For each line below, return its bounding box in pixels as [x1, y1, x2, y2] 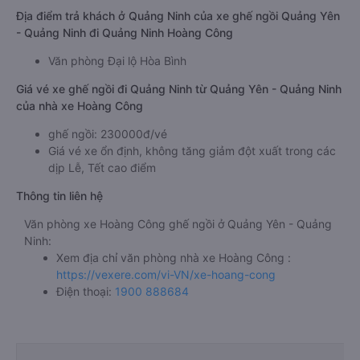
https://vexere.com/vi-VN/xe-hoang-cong [56, 268, 276, 281]
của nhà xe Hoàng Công [16, 99, 143, 112]
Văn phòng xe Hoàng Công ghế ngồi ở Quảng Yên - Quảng [24, 217, 332, 231]
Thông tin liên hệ [16, 189, 103, 202]
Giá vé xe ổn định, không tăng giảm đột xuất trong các [48, 144, 336, 157]
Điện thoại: [56, 284, 115, 298]
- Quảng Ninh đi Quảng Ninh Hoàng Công [16, 26, 233, 39]
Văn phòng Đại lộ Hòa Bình [48, 54, 186, 67]
